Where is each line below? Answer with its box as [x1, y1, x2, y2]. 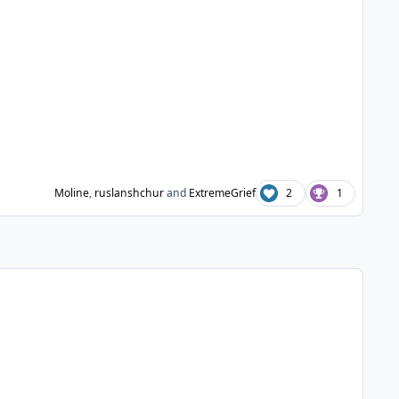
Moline [53, 185, 89, 200]
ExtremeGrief [188, 185, 256, 200]
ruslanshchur [94, 185, 164, 200]
